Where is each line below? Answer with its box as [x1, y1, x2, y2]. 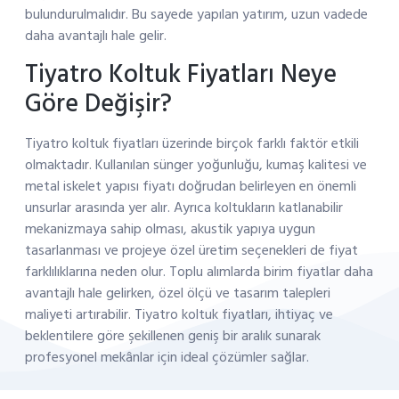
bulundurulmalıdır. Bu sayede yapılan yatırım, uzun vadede [24, 3, 368, 27]
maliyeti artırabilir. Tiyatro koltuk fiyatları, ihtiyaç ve [24, 302, 333, 326]
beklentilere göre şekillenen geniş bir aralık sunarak [24, 323, 321, 347]
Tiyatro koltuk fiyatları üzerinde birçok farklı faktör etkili [24, 131, 359, 155]
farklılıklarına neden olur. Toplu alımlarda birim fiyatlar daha [24, 259, 373, 283]
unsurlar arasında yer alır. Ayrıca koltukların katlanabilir [24, 195, 343, 219]
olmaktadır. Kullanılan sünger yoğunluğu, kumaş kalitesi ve [24, 152, 367, 176]
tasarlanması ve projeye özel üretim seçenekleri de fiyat [24, 238, 358, 262]
